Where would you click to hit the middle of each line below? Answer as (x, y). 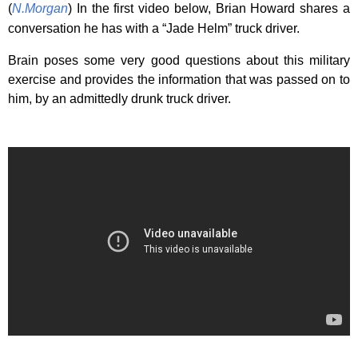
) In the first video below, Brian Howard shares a (209, 8)
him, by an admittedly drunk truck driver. (119, 99)
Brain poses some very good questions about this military (179, 60)
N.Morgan (40, 8)
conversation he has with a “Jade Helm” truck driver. (154, 28)
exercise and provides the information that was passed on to (179, 80)
